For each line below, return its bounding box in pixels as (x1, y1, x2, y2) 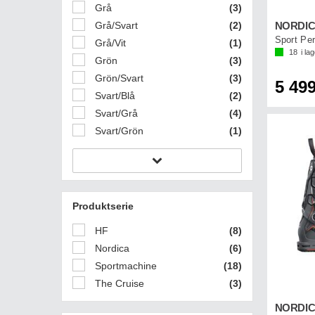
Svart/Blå (92, 89, 135, 101)
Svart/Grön (92, 124, 143, 136)
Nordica (92, 242, 129, 254)
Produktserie (72, 200, 134, 212)
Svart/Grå (92, 107, 138, 119)
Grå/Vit (92, 37, 126, 49)
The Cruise (92, 277, 144, 289)
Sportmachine (92, 259, 157, 271)
